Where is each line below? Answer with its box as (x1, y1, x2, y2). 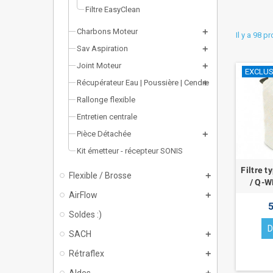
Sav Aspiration (77, 43, 128, 53)
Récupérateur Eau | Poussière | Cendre (77, 77, 209, 87)
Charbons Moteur (77, 26, 138, 36)
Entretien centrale (77, 112, 137, 121)
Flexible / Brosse (69, 170, 132, 180)
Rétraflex (69, 248, 104, 258)
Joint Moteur (77, 60, 121, 70)
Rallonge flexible (77, 94, 135, 104)
